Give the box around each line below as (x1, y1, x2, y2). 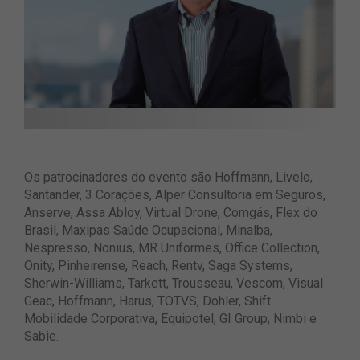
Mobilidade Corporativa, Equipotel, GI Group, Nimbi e (24, 311, 317, 327)
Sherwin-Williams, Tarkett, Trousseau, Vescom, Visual (24, 276, 323, 292)
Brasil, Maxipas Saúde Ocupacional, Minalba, (24, 223, 272, 239)
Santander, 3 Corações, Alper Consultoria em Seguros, (24, 187, 325, 203)
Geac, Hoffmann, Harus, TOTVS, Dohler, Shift (24, 293, 271, 309)
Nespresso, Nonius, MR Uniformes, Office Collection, (24, 240, 320, 256)
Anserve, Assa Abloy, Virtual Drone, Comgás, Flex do (24, 205, 317, 221)
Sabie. (24, 329, 59, 345)
